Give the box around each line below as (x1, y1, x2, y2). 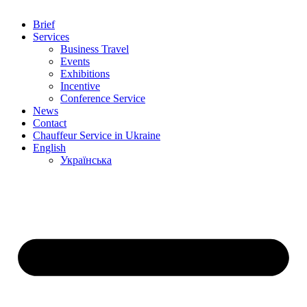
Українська (60, 153, 112, 166)
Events (60, 55, 90, 67)
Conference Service (60, 92, 145, 104)
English (33, 141, 66, 153)
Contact (33, 116, 66, 129)
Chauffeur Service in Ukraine (33, 129, 160, 141)
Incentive (60, 79, 100, 92)
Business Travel (60, 42, 129, 55)
